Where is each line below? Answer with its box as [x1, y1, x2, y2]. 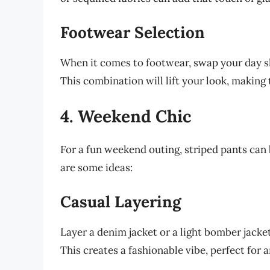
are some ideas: [60, 161, 133, 175]
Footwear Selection [60, 22, 205, 42]
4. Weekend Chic [60, 105, 192, 128]
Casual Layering [60, 191, 181, 212]
